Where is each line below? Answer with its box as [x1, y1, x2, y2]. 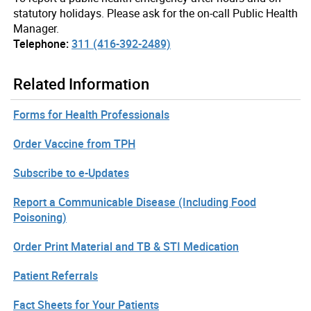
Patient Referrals [13, 267, 98, 283]
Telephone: [13, 35, 69, 51]
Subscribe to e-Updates [13, 165, 129, 180]
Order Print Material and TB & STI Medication [13, 238, 239, 254]
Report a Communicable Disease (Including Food [13, 194, 256, 210]
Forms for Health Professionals [13, 106, 169, 122]
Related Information [13, 73, 149, 94]
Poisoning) [13, 209, 67, 225]
